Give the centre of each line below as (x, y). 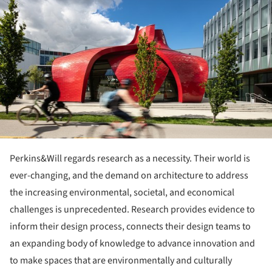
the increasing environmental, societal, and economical (122, 192)
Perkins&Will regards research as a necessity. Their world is (130, 158)
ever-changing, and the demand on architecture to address (129, 175)
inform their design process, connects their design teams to (130, 226)
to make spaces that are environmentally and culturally (121, 260)
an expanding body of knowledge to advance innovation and (132, 243)
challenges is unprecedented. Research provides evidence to (132, 209)
